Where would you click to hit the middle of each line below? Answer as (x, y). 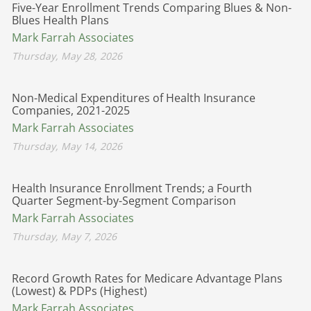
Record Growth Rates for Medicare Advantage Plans (147, 278)
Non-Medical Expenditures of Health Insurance (134, 98)
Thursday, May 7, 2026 (64, 236)
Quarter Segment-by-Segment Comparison (124, 200)
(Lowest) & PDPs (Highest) (79, 291)
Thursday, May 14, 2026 (67, 146)
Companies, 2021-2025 (71, 110)
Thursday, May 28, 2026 (67, 56)
